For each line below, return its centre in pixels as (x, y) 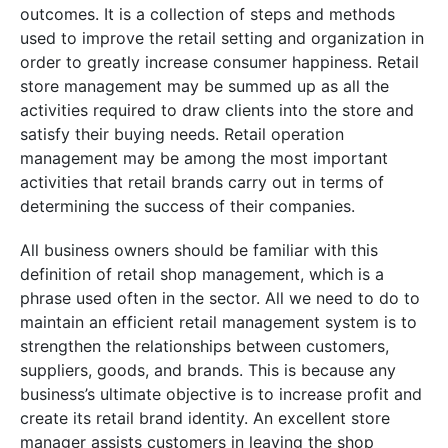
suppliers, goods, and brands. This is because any (208, 370)
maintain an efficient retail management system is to (218, 322)
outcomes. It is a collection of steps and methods (207, 14)
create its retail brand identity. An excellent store (205, 418)
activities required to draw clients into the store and (217, 110)
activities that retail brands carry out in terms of (202, 182)
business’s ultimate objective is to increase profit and (221, 394)
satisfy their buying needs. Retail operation (182, 134)
